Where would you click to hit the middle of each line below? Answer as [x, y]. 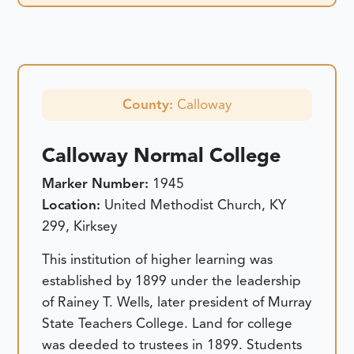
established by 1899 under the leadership [172, 280]
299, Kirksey [80, 226]
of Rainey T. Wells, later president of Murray [177, 301]
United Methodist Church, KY [196, 205]
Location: [73, 205]
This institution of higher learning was [158, 259]
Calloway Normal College [162, 156]
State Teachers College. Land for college [168, 323]
